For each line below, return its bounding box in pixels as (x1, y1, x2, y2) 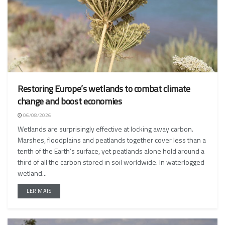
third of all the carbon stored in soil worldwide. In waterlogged (18, 157, 204, 168)
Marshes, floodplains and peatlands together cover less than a (18, 135, 206, 146)
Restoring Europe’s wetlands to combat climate (18, 82, 190, 96)
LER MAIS (27, 187, 52, 195)
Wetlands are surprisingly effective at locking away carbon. (18, 124, 193, 135)
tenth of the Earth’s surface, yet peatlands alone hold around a (18, 146, 204, 157)
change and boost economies (18, 94, 122, 108)
